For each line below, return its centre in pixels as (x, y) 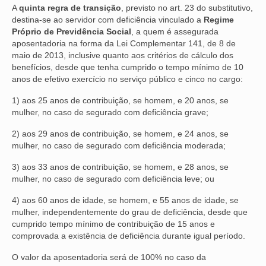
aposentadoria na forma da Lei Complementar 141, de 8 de (124, 43)
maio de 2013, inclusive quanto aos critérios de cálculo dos (123, 55)
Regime (218, 19)
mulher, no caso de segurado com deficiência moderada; (119, 145)
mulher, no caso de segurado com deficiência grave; (110, 112)
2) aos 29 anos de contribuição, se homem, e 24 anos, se (120, 133)
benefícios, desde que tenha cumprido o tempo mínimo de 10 (128, 67)
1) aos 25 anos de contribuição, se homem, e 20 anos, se (120, 100)
